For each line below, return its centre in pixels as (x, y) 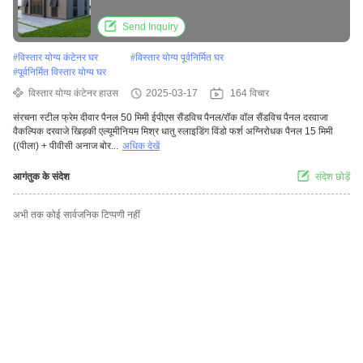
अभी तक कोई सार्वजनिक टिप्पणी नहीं (77, 215)
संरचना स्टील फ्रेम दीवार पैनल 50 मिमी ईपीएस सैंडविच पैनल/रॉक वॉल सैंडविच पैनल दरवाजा (171, 118)
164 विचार (250, 94)
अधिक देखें (141, 146)
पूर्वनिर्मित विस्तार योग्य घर (62, 73)
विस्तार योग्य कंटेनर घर (58, 58)
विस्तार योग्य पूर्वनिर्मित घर (179, 58)
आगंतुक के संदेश (41, 177)
